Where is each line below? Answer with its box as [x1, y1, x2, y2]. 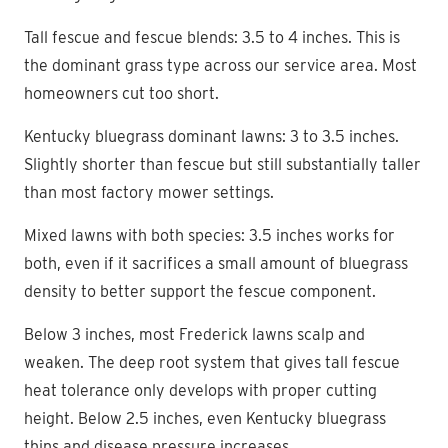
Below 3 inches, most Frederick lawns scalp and [24, 324, 365, 344]
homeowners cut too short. [24, 83, 219, 103]
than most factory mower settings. [24, 182, 274, 202]
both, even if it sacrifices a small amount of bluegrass [24, 253, 408, 273]
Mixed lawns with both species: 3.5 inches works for [24, 225, 395, 245]
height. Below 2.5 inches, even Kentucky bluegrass [24, 408, 386, 428]
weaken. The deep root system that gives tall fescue [24, 352, 400, 372]
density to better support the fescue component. [24, 281, 376, 301]
